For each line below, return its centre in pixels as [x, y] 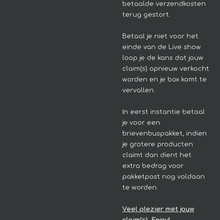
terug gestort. [146, 14]
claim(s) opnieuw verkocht [166, 69]
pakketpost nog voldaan [164, 177]
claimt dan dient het [157, 155]
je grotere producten [158, 144]
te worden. [140, 187]
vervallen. [139, 90]
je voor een [141, 123]
